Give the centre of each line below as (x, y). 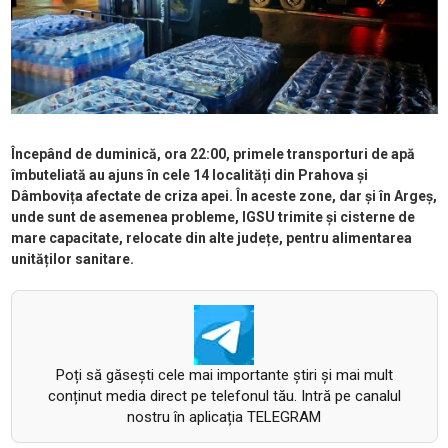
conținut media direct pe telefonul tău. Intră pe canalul (224, 396)
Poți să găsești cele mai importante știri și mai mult (224, 375)
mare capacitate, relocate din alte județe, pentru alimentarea (211, 238)
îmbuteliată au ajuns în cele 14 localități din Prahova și (189, 175)
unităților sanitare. (72, 259)
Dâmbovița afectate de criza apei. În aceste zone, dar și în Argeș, (223, 196)
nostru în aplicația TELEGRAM (224, 417)
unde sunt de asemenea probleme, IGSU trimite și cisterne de (212, 217)
